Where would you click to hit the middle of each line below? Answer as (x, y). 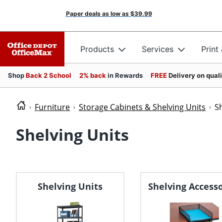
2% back (93, 75)
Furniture (52, 107)
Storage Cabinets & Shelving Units (142, 107)
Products (97, 49)
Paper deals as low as (97, 14)
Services (158, 49)
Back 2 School (49, 75)
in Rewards (125, 75)
